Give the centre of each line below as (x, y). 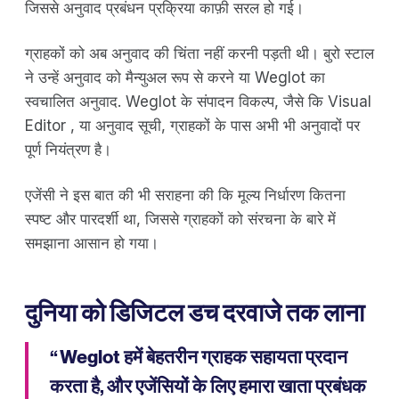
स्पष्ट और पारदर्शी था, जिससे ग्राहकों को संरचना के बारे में (180, 220)
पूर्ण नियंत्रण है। (68, 150)
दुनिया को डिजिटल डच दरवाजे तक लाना (195, 313)
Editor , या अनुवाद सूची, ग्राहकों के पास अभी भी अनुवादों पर (192, 126)
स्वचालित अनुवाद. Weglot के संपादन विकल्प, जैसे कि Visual (198, 102)
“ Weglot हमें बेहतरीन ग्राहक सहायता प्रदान (199, 357)
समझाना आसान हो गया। (92, 244)
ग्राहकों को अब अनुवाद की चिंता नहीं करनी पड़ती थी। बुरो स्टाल (199, 54)
